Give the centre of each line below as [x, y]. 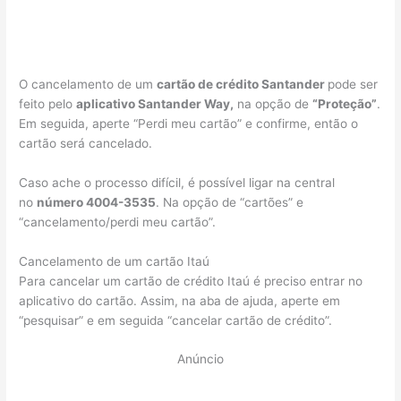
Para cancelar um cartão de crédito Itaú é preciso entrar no [191, 281]
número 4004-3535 [97, 202]
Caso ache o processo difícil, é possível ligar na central [177, 182]
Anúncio [200, 359]
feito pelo [48, 103]
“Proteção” [345, 103]
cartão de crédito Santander [243, 84]
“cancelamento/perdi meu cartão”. [118, 222]
